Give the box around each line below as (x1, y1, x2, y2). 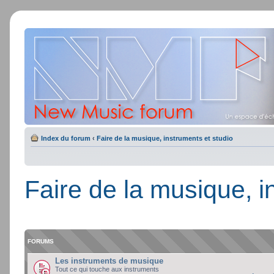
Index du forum (41, 135, 91, 142)
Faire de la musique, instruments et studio (97, 135, 233, 142)
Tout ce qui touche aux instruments (55, 265, 159, 273)
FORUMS (28, 237, 54, 245)
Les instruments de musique (55, 256, 163, 265)
